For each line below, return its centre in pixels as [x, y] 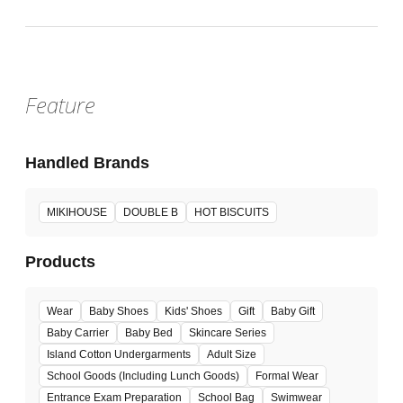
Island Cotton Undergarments [119, 355]
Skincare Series [228, 333]
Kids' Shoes [193, 312]
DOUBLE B [151, 213]
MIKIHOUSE [77, 213]
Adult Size [232, 355]
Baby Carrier [78, 333]
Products [60, 261]
